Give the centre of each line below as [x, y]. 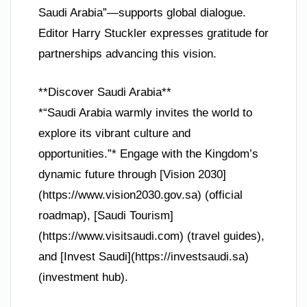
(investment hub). [83, 277]
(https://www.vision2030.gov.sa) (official [140, 195]
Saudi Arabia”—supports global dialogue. [142, 13]
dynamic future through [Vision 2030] [132, 174]
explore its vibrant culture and [114, 133]
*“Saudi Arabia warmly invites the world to [145, 112]
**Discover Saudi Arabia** [105, 92]
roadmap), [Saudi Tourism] [106, 215]
